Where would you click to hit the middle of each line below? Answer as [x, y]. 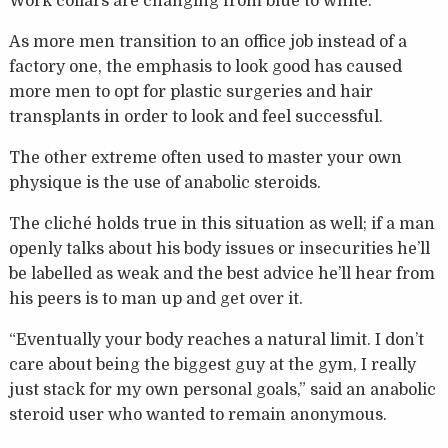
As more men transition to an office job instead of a [207, 42]
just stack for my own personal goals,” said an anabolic [222, 390]
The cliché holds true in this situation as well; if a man [221, 224]
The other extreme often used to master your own [205, 158]
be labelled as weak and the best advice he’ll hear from [221, 274]
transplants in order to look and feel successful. [195, 117]
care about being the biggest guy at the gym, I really [212, 365]
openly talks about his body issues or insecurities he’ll [219, 249]
